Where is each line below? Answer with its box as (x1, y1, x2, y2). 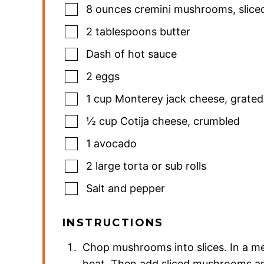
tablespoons (95, 25, 157, 38)
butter (160, 25, 190, 38)
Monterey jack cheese (115, 93, 225, 105)
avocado (94, 137, 137, 150)
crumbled (193, 115, 240, 128)
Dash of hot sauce (86, 48, 177, 61)
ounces (95, 3, 131, 16)
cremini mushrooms (134, 3, 233, 16)
